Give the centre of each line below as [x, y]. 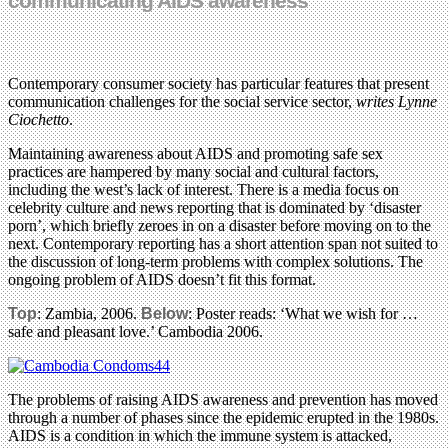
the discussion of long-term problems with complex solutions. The [215, 261]
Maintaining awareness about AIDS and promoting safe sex [195, 153]
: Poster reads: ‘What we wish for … [303, 313]
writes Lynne [396, 101]
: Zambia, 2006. [87, 313]
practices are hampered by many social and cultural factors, [193, 171]
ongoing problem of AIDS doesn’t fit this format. [162, 279]
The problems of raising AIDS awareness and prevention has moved [223, 399]
